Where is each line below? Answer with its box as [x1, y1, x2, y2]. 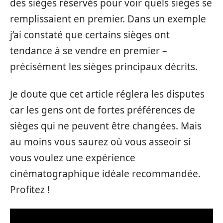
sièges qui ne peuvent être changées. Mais [10, 119, 202, 132]
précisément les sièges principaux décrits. [10, 60, 198, 73]
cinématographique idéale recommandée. [10, 167, 201, 180]
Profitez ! [10, 183, 50, 196]
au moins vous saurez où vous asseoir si [10, 135, 191, 148]
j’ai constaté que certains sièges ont [10, 28, 170, 41]
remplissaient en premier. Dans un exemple [10, 12, 206, 25]
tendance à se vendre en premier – [10, 44, 167, 57]
